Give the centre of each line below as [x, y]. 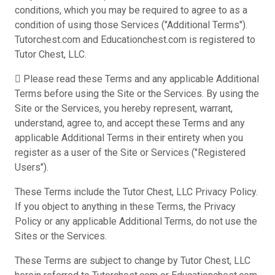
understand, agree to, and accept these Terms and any [130, 123]
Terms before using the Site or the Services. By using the [137, 94]
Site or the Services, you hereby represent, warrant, [124, 108]
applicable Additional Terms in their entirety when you [129, 138]
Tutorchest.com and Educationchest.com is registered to [135, 40]
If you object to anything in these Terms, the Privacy [125, 207]
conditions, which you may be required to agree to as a [131, 10]
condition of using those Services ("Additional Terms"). [131, 25]
